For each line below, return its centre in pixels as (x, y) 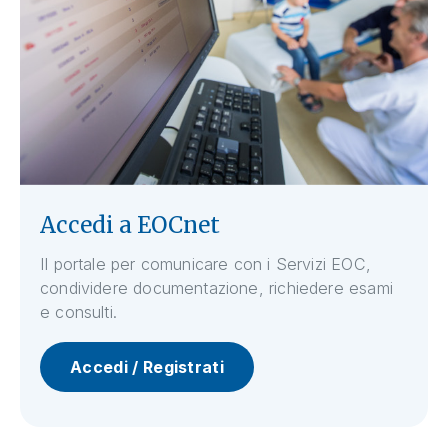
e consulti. (78, 311)
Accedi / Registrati (147, 366)
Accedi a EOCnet (130, 224)
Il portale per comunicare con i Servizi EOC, (205, 263)
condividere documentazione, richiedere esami (216, 287)
